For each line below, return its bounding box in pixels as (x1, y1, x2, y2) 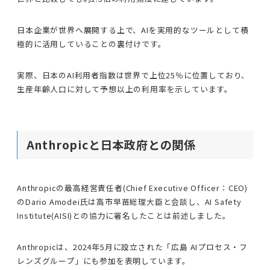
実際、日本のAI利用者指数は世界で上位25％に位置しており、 (17, 69, 250, 81)
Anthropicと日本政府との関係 (26, 136, 196, 153)
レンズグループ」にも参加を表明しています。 (17, 254, 191, 266)
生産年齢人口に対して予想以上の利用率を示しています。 (17, 83, 233, 95)
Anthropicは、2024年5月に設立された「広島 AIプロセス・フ (17, 240, 248, 253)
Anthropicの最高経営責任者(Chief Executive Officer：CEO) (17, 181, 248, 193)
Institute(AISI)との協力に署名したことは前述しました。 (17, 209, 231, 221)
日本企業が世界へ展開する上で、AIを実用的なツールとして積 (17, 24, 249, 36)
